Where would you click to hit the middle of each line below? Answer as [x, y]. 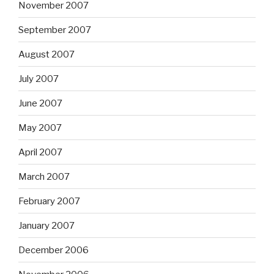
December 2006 [54, 250]
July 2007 [39, 79]
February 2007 [49, 201]
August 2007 [46, 54]
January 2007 [46, 225]
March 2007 [44, 176]
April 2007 [40, 152]
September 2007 [55, 30]
